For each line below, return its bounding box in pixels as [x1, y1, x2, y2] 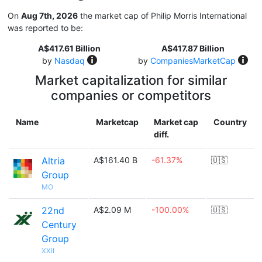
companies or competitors [51, 88, 211, 103]
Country [213, 117, 247, 127]
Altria [42, 155, 65, 167]
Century [42, 219, 77, 230]
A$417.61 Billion [38, 43, 101, 53]
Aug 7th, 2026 [21, 11, 78, 20]
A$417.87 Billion [161, 43, 225, 53]
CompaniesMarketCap [150, 56, 236, 65]
